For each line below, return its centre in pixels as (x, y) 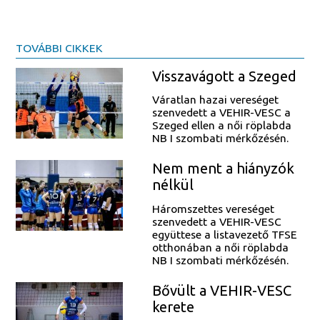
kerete (173, 307)
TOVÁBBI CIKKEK (60, 47)
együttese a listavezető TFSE (224, 234)
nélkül (172, 185)
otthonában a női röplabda (220, 247)
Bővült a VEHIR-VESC (221, 291)
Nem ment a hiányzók (223, 169)
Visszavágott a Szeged (224, 76)
